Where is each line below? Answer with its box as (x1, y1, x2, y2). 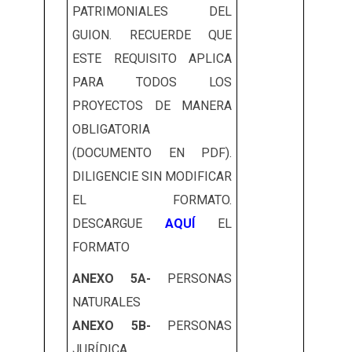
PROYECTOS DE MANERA (72, 98, 232, 114)
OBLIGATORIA (72, 122, 150, 137)
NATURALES (72, 295, 141, 310)
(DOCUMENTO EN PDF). (72, 145, 232, 161)
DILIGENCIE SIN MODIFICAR (72, 169, 232, 185)
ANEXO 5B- (72, 318, 151, 334)
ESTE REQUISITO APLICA (72, 51, 232, 67)
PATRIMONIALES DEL (72, 4, 232, 20)
